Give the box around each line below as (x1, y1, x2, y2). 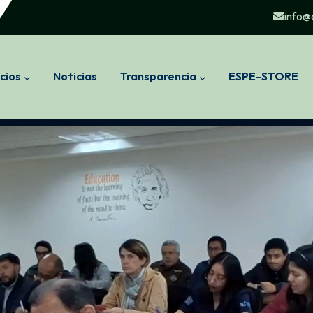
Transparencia (119, 68, 196, 83)
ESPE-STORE (228, 68, 298, 83)
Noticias (52, 68, 97, 83)
